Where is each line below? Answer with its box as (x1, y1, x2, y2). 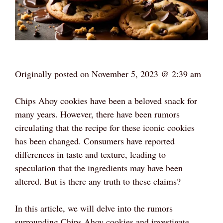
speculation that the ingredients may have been (15, 161, 183, 174)
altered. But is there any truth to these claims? (15, 175, 181, 187)
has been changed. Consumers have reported (15, 134, 175, 147)
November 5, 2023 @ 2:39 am (92, 67, 201, 80)
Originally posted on (15, 67, 92, 80)
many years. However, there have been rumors (15, 108, 180, 120)
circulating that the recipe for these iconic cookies (15, 121, 195, 133)
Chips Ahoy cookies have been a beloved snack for (15, 94, 197, 107)
